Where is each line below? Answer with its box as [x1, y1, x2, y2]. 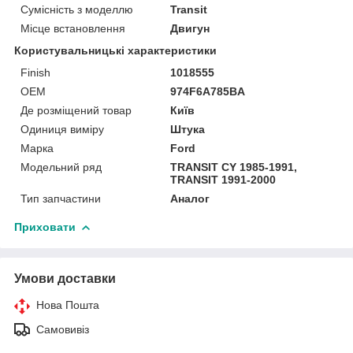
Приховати [14, 220, 76, 233]
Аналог [170, 191, 210, 205]
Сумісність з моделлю [20, 2, 133, 16]
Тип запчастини [20, 191, 101, 205]
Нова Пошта [36, 298, 99, 311]
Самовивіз [36, 322, 89, 336]
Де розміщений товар [20, 103, 132, 117]
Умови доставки [14, 271, 116, 285]
